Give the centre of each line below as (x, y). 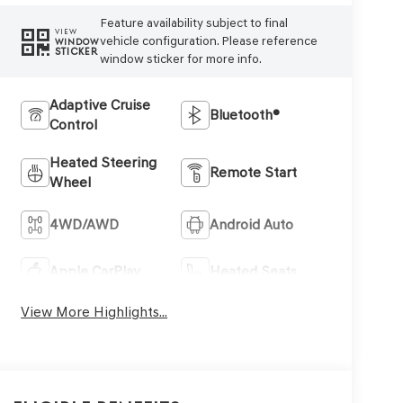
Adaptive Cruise (100, 105)
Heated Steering (103, 163)
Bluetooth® (245, 115)
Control (74, 125)
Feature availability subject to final (194, 23)
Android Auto (252, 225)
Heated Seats (254, 272)
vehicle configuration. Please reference (209, 41)
